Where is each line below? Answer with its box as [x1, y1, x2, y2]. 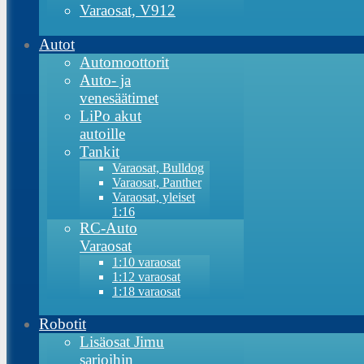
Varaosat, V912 [80, 2, 175, 19]
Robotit [39, 315, 86, 332]
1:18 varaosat [112, 284, 180, 298]
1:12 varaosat [112, 270, 180, 284]
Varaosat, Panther [112, 175, 201, 189]
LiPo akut [80, 107, 141, 124]
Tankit [80, 143, 119, 160]
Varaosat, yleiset [112, 190, 195, 204]
